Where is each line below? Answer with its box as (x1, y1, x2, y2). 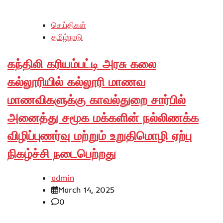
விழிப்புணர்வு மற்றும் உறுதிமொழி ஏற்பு (7, 127, 192, 143)
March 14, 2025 (58, 185, 114, 195)
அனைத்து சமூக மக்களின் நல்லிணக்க (7, 110, 199, 125)
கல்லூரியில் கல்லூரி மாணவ (7, 74, 145, 89)
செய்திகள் (51, 19, 86, 30)
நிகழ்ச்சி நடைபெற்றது (7, 145, 116, 161)
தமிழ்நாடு (51, 31, 83, 42)
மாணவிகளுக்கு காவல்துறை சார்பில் (7, 92, 186, 107)
